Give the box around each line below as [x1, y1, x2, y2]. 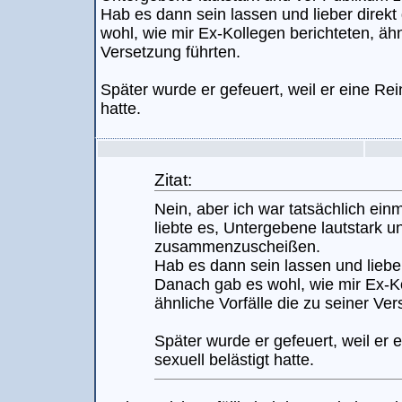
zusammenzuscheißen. [154, 238, 320, 256]
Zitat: [154, 170, 192, 189]
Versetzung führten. [100, 43, 240, 61]
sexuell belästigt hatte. [154, 351, 314, 369]
